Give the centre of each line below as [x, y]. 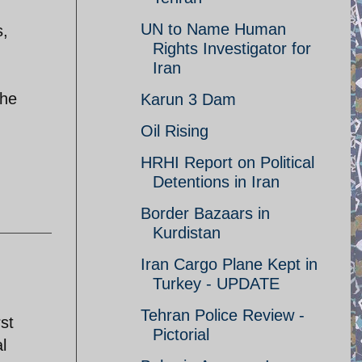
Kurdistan [187, 233]
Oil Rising [175, 131]
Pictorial [181, 335]
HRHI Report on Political [227, 162]
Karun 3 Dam [188, 99]
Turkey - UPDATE [216, 284]
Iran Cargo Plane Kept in [229, 264]
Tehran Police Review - [223, 315]
